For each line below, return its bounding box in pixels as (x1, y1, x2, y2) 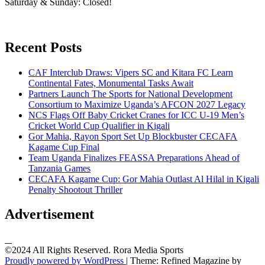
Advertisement (5, 206, 94, 222)
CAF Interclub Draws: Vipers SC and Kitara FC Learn (28, 67, 233, 77)
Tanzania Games (28, 163, 91, 173)
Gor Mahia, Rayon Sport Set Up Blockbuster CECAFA (28, 131, 237, 141)
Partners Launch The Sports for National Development (28, 88, 232, 99)
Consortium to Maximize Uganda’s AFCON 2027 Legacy (28, 99, 245, 109)
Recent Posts (5, 39, 82, 55)
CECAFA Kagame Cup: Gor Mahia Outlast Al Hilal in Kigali (28, 173, 259, 184)
